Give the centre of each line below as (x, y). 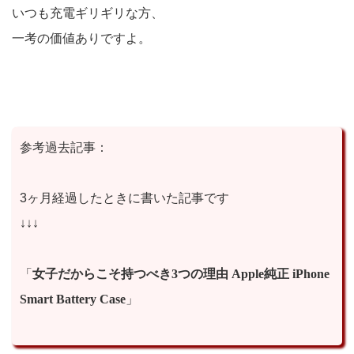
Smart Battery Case (73, 299)
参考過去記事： (64, 148)
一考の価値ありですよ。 (81, 39)
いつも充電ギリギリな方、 (88, 13)
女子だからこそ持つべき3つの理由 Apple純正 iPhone (181, 274)
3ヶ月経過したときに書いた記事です (124, 198)
